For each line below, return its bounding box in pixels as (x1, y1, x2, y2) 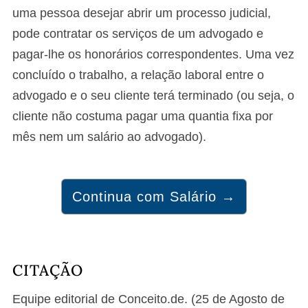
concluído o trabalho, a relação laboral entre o (12, 68, 264, 82)
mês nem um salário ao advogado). (12, 130, 206, 144)
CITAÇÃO (12, 261, 83, 280)
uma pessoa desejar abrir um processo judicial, (12, 6, 271, 20)
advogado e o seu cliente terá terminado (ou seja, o (12, 89, 294, 102)
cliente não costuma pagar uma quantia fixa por (12, 109, 273, 123)
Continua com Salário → (72, 189, 236, 204)
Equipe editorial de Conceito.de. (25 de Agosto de (12, 292, 285, 306)
